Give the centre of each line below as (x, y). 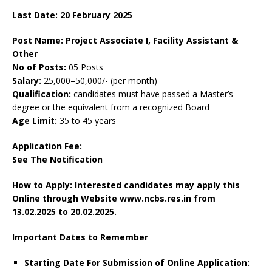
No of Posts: (40, 67)
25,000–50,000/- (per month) (99, 81)
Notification (76, 160)
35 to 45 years (87, 121)
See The (31, 160)
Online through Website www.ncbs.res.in (102, 199)
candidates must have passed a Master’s (152, 94)
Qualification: (42, 94)
